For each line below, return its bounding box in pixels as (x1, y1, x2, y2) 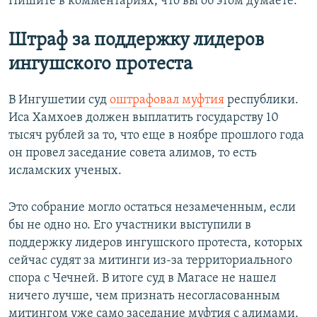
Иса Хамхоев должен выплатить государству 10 (8, 111, 279, 125)
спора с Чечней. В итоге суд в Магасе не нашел (8, 272, 276, 286)
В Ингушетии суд (8, 93, 110, 108)
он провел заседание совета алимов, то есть (8, 146, 257, 161)
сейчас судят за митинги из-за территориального (8, 254, 292, 268)
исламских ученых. (8, 164, 122, 178)
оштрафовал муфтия (110, 93, 224, 108)
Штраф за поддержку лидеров (8, 31, 264, 51)
